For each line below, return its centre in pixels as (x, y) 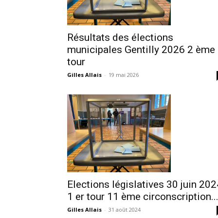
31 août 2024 (125, 209)
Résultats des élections (120, 37)
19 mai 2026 (124, 74)
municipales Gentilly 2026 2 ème (141, 49)
